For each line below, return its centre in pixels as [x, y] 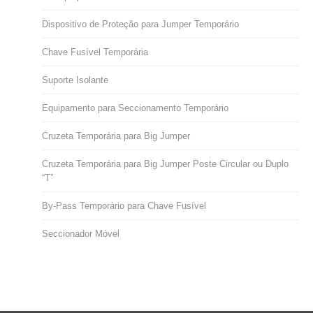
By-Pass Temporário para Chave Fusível [124, 206]
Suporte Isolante [75, 80]
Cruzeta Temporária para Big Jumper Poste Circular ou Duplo [165, 164]
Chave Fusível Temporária [95, 52]
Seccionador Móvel [81, 234]
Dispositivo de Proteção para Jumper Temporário [140, 24]
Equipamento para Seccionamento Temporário [135, 108]
